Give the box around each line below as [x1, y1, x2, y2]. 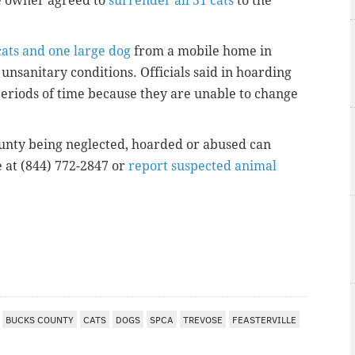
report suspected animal [128, 158, 277, 174]
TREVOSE [183, 312, 223, 326]
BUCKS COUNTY [6, 312, 74, 326]
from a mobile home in [131, 43, 272, 59]
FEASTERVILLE [232, 312, 296, 326]
